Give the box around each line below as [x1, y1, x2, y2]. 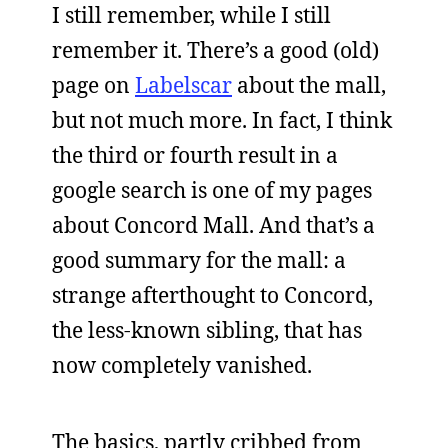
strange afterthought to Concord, [52, 280, 373, 309]
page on [52, 70, 135, 99]
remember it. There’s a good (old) [52, 35, 379, 64]
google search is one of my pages [52, 175, 372, 204]
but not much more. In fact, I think [52, 105, 392, 134]
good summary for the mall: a [52, 245, 346, 274]
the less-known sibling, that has [52, 315, 362, 344]
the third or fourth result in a [52, 140, 338, 169]
